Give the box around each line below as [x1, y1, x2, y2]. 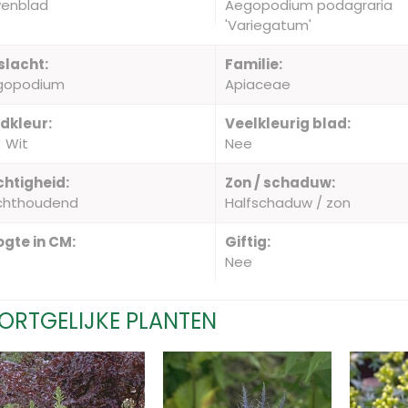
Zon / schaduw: [225, 173, 336, 192]
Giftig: [225, 232, 271, 251]
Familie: [225, 55, 283, 74]
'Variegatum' [225, 15, 312, 35]
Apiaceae [225, 75, 291, 94]
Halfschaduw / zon [225, 193, 352, 212]
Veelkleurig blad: [225, 114, 352, 133]
